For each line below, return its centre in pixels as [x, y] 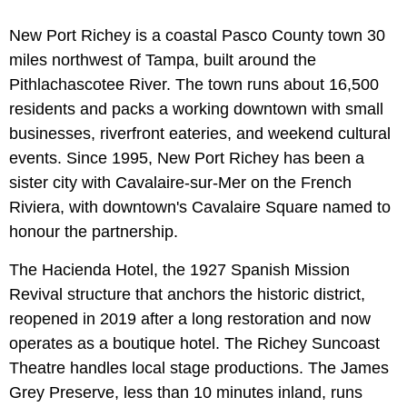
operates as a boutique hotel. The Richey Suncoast [194, 343]
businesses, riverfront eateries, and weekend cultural [200, 133]
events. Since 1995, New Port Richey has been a [187, 158]
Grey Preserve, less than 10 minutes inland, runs [186, 392]
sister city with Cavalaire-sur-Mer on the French [180, 182]
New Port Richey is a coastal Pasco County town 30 [197, 35]
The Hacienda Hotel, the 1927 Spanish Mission [179, 269]
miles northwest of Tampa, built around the [163, 60]
